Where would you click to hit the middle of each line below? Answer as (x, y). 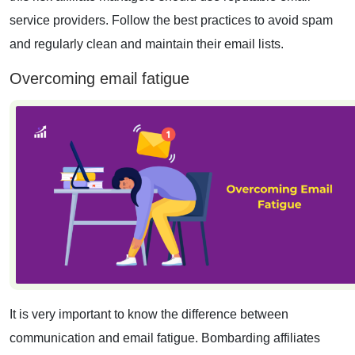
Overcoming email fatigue (99, 78)
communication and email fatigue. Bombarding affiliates (165, 338)
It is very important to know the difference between (149, 314)
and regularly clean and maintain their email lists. (147, 44)
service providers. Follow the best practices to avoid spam (171, 20)
